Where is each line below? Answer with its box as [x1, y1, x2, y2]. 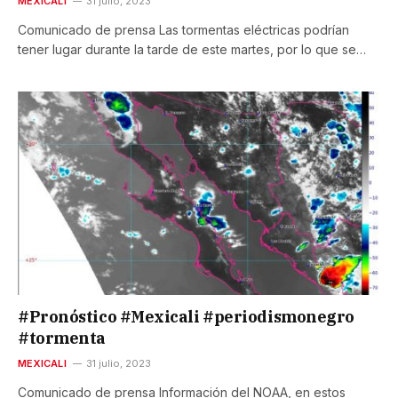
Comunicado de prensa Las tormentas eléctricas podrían [18, 21, 349, 37]
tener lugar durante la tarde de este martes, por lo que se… [18, 41, 366, 57]
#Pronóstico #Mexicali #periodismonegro [18, 306, 354, 328]
